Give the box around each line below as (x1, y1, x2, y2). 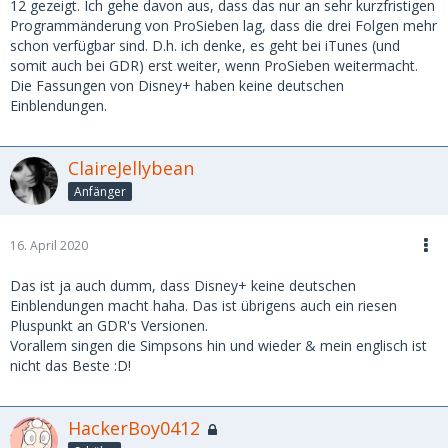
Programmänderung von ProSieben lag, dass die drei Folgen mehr (10, 16, 437, 35)
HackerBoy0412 (68, 416, 200, 440)
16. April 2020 (10, 237, 88, 254)
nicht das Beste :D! (10, 356, 131, 375)
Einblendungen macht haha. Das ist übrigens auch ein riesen (10, 296, 397, 315)
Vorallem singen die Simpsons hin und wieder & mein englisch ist (10, 336, 427, 355)
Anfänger (74, 182, 126, 200)
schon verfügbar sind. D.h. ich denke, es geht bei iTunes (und (10, 36, 400, 55)
